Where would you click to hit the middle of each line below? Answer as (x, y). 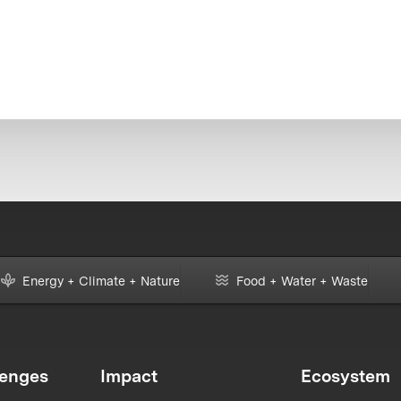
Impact (129, 376)
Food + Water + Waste (302, 280)
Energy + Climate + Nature (101, 280)
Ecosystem (345, 376)
